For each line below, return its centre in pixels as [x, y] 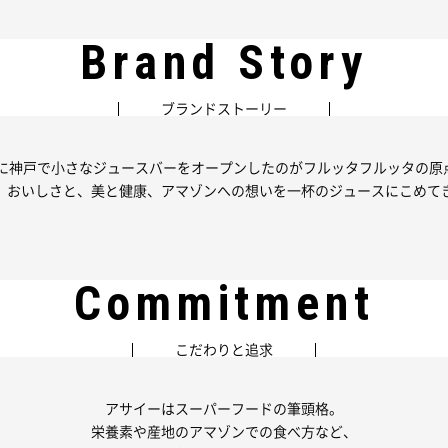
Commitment [224, 304]
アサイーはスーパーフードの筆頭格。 [224, 409]
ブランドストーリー [224, 109]
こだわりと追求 [224, 350]
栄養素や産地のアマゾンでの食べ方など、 [224, 432]
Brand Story [224, 63]
